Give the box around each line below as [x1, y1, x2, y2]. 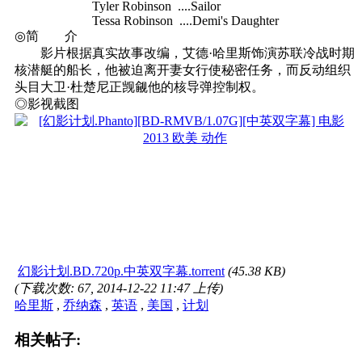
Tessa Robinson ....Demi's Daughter [15, 13, 279, 27]
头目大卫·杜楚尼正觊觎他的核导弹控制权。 [15, 79, 264, 94]
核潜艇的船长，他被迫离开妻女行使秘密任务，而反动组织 [15, 62, 351, 77]
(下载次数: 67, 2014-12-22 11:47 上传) [15, 280, 223, 295]
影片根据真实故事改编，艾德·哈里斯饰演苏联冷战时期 [15, 45, 355, 60]
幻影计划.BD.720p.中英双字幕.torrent [18, 263, 225, 278]
